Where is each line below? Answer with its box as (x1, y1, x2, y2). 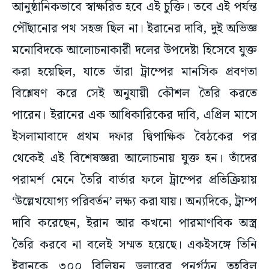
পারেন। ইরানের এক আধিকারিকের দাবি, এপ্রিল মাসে (12, 106, 257, 125)
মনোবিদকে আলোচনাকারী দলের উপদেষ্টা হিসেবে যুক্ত (12, 41, 257, 61)
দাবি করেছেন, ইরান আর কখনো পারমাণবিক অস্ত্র (12, 214, 257, 234)
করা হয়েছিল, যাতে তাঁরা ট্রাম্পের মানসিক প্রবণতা (12, 62, 257, 82)
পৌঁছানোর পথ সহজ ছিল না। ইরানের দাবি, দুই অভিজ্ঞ (12, 19, 257, 39)
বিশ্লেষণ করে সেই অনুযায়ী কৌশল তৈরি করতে (12, 84, 257, 104)
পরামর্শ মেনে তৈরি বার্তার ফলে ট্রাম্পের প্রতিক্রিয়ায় (12, 171, 257, 190)
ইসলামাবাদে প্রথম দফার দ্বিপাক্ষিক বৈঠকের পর (12, 127, 257, 147)
